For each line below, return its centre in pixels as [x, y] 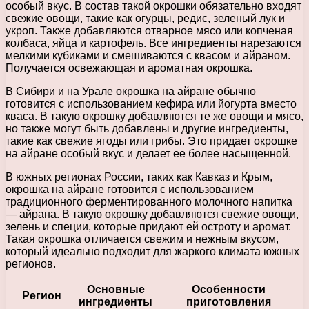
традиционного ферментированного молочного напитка [149, 201]
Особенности [228, 289]
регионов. [31, 263]
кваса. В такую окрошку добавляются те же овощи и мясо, [154, 116]
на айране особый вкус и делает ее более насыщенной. [148, 153]
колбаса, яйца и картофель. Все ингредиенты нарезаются [153, 43]
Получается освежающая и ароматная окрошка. [129, 68]
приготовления [228, 301]
